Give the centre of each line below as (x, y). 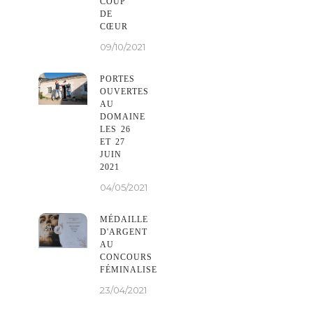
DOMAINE (123, 116)
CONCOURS (126, 257)
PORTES (117, 79)
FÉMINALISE (129, 269)
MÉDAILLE (124, 219)
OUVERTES (124, 91)
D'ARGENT (124, 232)
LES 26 (115, 129)
